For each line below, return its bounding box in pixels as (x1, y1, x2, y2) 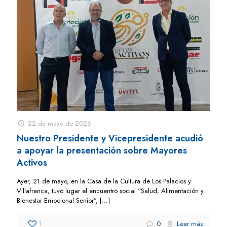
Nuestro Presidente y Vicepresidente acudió (17, 132, 203, 145)
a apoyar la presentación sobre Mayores (17, 144, 187, 158)
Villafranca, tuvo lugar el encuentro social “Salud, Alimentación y (17, 186, 204, 196)
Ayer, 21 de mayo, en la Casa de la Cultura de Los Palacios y (17, 176, 191, 186)
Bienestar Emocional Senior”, (17, 196, 98, 206)
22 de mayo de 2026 (28, 119, 92, 129)
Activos (17, 156, 47, 170)
